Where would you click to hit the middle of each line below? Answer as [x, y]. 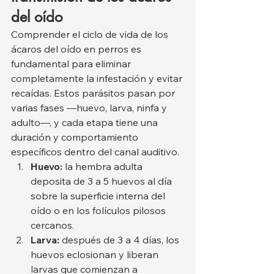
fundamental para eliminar [72, 64]
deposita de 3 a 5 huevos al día [102, 181]
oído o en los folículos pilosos [99, 211]
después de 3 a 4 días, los [120, 240]
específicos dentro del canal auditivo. [95, 152]
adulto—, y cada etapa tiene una [86, 123]
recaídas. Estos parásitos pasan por [94, 93]
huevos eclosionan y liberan [96, 255]
